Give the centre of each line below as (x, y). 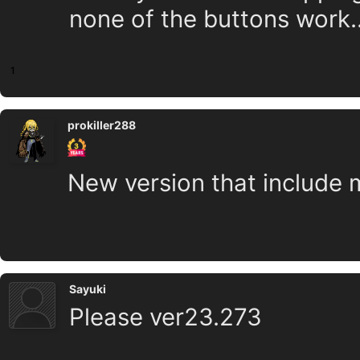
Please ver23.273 (166, 317)
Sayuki (88, 289)
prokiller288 (102, 125)
